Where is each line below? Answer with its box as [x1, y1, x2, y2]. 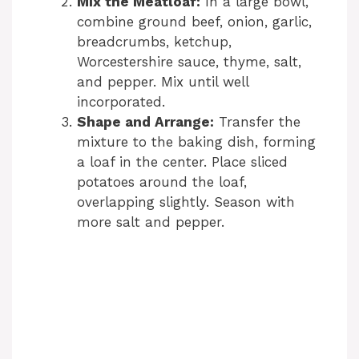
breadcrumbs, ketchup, [77, 33, 232, 50]
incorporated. [77, 93, 165, 110]
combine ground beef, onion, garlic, [77, 13, 312, 30]
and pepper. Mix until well [77, 73, 248, 90]
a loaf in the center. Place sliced [77, 153, 288, 170]
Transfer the [214, 113, 301, 130]
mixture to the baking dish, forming [77, 133, 316, 150]
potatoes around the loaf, [77, 173, 247, 190]
